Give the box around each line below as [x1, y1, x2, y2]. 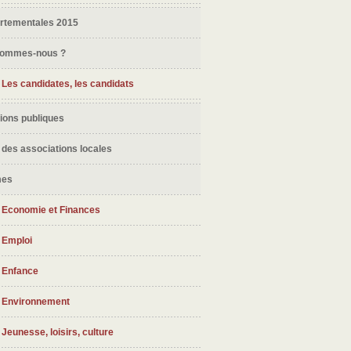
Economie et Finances [2, 204, 100, 215]
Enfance [2, 266, 38, 277]
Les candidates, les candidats [2, 78, 134, 89]
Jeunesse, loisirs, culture [2, 327, 114, 338]
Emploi [2, 235, 32, 246]
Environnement [2, 296, 70, 307]
